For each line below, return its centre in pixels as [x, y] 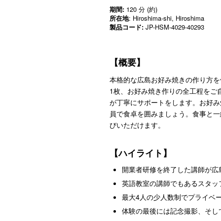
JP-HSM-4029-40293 [174, 27]
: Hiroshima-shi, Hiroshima [166, 18]
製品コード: [127, 27]
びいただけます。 [137, 125]
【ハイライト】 [142, 153]
